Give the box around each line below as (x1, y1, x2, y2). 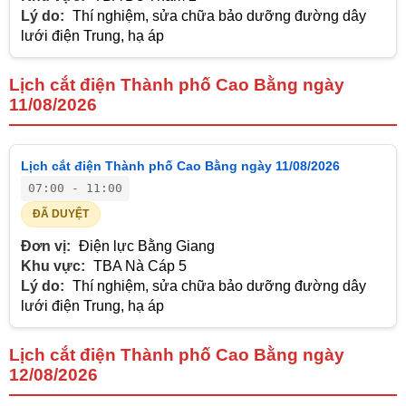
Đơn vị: (21, 237, 71, 254)
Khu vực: (21, 257, 85, 274)
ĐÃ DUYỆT (33, 207, 89, 220)
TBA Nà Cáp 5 (90, 257, 187, 274)
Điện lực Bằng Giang (75, 237, 215, 254)
